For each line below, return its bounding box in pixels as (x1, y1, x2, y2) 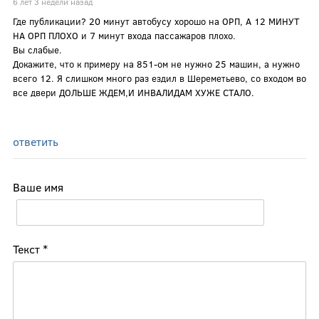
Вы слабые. (12, 43, 62, 56)
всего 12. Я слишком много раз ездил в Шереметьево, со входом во (12, 71, 306, 85)
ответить (12, 133, 58, 149)
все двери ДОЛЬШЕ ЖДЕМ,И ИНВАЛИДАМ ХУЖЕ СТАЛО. (12, 85, 254, 99)
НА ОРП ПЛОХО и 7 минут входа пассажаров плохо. (12, 28, 236, 42)
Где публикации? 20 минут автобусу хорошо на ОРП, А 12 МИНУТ (12, 14, 300, 28)
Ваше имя (12, 179, 63, 194)
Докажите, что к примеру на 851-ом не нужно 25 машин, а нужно (12, 57, 300, 70)
